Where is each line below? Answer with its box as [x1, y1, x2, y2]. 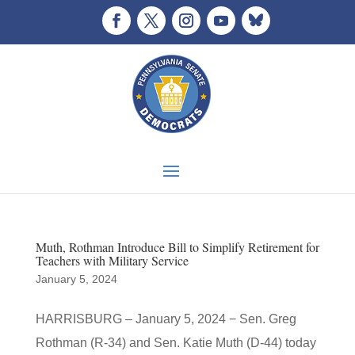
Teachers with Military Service [35, 252, 189, 269]
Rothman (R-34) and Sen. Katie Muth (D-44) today [35, 336, 316, 349]
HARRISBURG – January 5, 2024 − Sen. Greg [35, 312, 296, 326]
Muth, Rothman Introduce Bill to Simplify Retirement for [35, 239, 319, 255]
